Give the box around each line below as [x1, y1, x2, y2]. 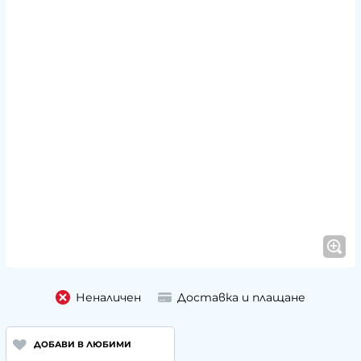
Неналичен [75, 289, 141, 305]
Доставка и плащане [177, 289, 305, 305]
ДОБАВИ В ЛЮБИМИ [33, 338, 131, 350]
